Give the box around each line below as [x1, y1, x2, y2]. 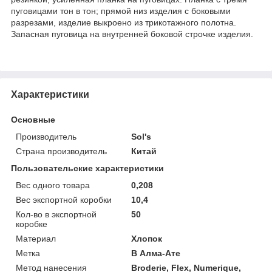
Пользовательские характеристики [11, 163, 164, 173]
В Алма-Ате [131, 248, 181, 258]
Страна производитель [16, 146, 107, 156]
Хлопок [131, 233, 163, 243]
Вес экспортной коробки [16, 194, 112, 205]
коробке [16, 219, 47, 229]
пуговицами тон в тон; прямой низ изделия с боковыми [11, 5, 231, 16]
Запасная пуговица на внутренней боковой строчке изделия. [11, 29, 253, 39]
